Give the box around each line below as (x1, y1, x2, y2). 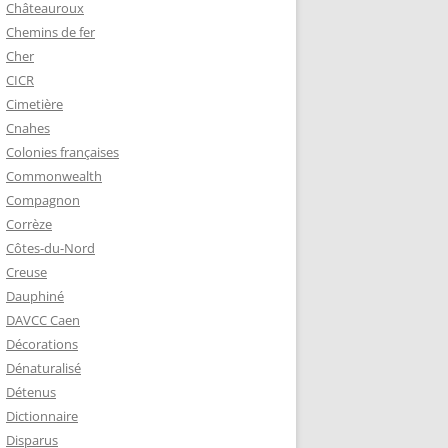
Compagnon (6, 191, 80, 210)
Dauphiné (6, 287, 64, 306)
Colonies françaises (6, 143, 119, 162)
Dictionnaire (6, 407, 78, 426)
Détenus (6, 383, 56, 402)
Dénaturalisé (6, 359, 81, 378)
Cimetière (6, 95, 63, 114)
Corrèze (6, 215, 52, 234)
